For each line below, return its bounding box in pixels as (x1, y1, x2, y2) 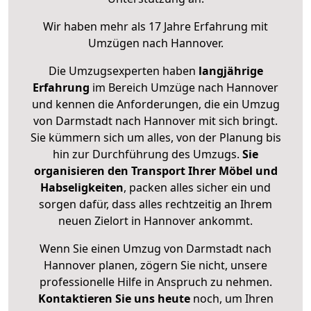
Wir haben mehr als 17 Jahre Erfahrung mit (43, 19, 268, 35)
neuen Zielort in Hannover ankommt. (58, 213, 253, 229)
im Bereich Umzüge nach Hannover (90, 80, 278, 96)
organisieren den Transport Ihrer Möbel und (33, 163, 278, 179)
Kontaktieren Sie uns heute (37, 291, 190, 307)
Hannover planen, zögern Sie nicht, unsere (44, 258, 267, 274)
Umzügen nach (87, 35, 171, 51)
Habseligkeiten (40, 180, 124, 196)
